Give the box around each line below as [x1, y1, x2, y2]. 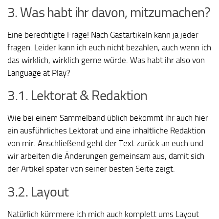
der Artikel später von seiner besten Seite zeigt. [7, 164, 175, 174]
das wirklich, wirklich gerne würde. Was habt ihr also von [7, 55, 205, 65]
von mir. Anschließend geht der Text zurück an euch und [7, 138, 203, 149]
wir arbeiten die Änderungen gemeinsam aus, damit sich [7, 151, 204, 161]
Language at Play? [7, 67, 70, 78]
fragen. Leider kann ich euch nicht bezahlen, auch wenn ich [7, 42, 211, 52]
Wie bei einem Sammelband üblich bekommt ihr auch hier [7, 113, 208, 123]
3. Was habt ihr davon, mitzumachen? [7, 4, 211, 21]
